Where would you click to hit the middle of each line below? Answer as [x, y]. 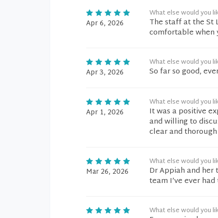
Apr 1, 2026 [105, 113]
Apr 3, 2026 [105, 73]
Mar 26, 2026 [107, 172]
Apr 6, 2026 [105, 24]
